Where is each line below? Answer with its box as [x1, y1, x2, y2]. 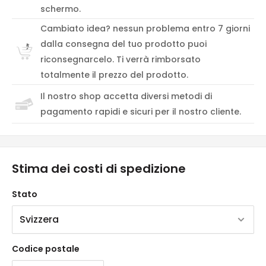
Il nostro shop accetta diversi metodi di [40, 90, 212, 103]
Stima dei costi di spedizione [12, 160, 186, 178]
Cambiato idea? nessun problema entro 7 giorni [40, 23, 250, 35]
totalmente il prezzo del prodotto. [40, 69, 188, 81]
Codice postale [12, 242, 80, 255]
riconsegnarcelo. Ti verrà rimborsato [40, 53, 201, 66]
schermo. [40, 3, 81, 15]
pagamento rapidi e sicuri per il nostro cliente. [40, 106, 241, 118]
